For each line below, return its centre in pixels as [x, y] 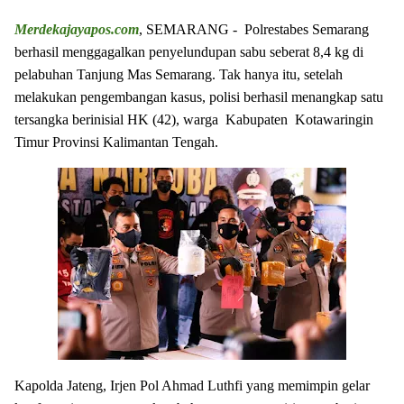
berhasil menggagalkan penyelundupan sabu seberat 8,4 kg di [189, 52]
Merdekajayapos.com [77, 29]
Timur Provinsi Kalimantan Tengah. [116, 142]
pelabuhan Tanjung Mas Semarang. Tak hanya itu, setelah [179, 74]
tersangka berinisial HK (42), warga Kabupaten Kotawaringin [194, 119]
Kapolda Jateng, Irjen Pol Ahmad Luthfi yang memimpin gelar [192, 386]
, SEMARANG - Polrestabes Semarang [254, 29]
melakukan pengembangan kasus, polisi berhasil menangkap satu [199, 97]
